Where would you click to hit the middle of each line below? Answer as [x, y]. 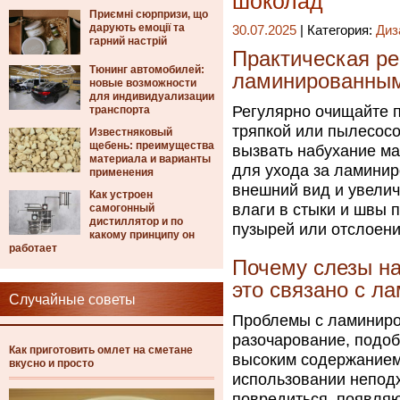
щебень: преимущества [152, 146]
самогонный [122, 208]
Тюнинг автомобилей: [147, 70]
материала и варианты [150, 159]
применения [121, 172]
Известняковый [131, 132]
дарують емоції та [137, 28]
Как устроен [121, 195]
